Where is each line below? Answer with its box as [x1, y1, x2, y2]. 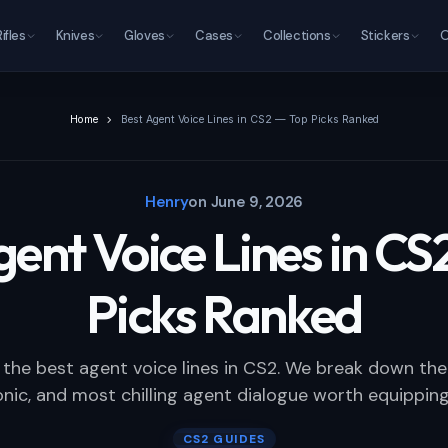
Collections [262, 27, 331, 44]
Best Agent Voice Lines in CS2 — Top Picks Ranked [120, 113, 379, 126]
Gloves [124, 27, 165, 44]
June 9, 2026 [210, 192, 304, 212]
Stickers [360, 27, 410, 44]
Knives [55, 27, 95, 44]
